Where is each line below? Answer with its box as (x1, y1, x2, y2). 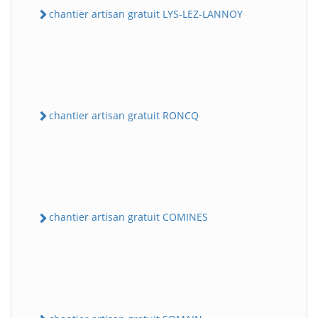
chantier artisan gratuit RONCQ (49, 109, 199, 123)
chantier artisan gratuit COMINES (49, 210, 208, 224)
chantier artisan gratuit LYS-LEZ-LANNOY (49, 6, 243, 21)
